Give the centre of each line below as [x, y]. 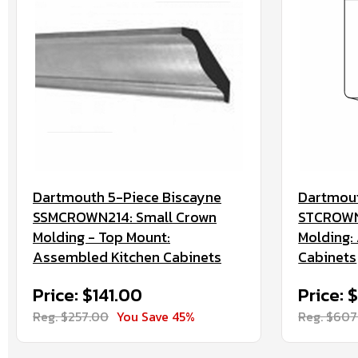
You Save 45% [156, 316]
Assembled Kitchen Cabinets [127, 257]
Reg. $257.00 [71, 316]
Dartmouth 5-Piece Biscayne [127, 197]
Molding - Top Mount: [101, 237]
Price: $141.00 [88, 295]
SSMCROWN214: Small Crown [125, 217]
